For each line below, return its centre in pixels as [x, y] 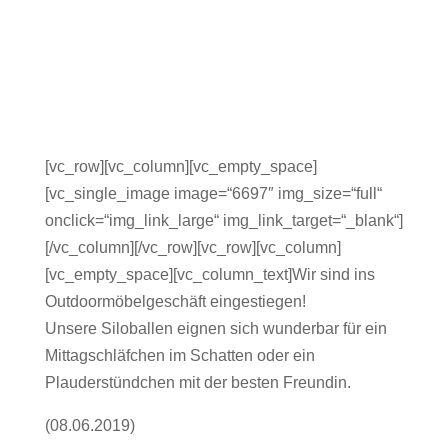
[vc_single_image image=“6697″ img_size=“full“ [213, 194]
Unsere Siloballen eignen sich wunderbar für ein [215, 329]
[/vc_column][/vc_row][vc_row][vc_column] [192, 248]
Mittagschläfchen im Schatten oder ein [179, 356]
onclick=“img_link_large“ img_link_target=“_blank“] [223, 221]
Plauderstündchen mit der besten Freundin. [197, 383]
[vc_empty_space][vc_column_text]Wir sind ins [209, 275]
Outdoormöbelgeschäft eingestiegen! [175, 302]
